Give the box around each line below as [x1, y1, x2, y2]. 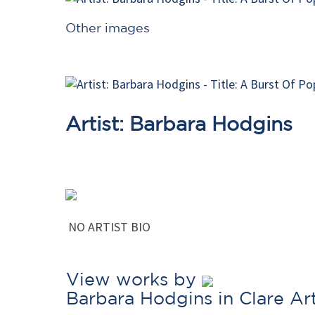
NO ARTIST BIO [65, 219, 150, 235]
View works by [66, 269, 202, 289]
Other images [65, 20, 150, 34]
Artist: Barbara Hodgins [65, 112, 292, 134]
